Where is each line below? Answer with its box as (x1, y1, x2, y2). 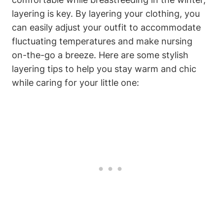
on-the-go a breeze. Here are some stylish (12, 49, 188, 60)
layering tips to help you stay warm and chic (12, 63, 196, 74)
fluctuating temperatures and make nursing (12, 36, 192, 46)
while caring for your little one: (12, 77, 139, 88)
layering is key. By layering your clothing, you (12, 8, 200, 19)
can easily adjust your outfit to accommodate (12, 22, 201, 33)
